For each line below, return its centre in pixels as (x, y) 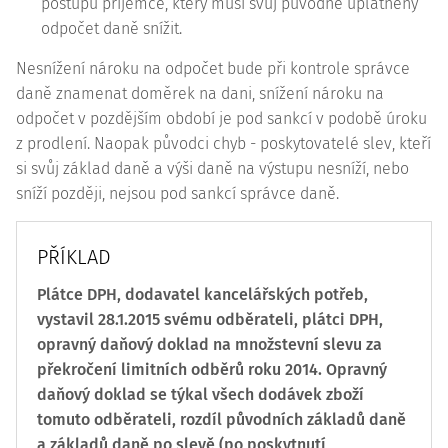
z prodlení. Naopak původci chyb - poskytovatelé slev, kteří (223, 143)
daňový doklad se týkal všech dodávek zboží (200, 394)
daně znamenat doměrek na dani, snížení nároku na (200, 93)
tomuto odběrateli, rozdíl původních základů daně (221, 419)
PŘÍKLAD (74, 257)
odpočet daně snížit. (111, 28)
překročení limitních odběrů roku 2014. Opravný (212, 369)
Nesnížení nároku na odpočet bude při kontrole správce (213, 68)
